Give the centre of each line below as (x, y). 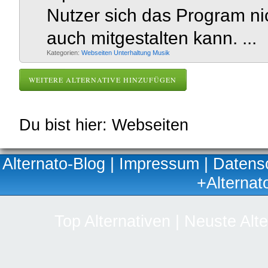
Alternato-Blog (54, 164)
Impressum (159, 164)
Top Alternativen (112, 221)
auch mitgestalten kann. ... (152, 38)
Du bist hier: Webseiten (104, 125)
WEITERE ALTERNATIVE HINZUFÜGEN (103, 80)
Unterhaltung (133, 53)
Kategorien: (64, 53)
